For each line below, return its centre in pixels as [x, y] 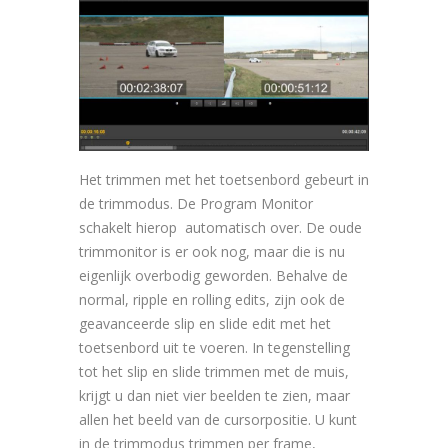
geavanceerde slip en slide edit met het [205, 323]
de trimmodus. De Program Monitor [196, 203]
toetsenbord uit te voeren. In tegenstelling [214, 347]
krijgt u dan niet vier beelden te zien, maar [214, 395]
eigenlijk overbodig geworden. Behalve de [213, 275]
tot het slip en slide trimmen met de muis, [214, 371]
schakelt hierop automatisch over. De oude [220, 227]
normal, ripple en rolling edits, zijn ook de [212, 299]
